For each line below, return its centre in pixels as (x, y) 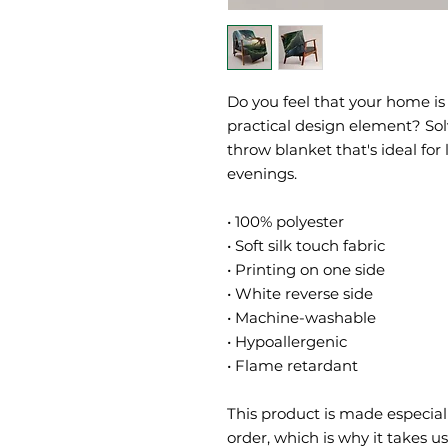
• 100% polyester (285, 221)
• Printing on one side (306, 269)
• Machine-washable (301, 317)
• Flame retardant (292, 365)
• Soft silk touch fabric (306, 245)
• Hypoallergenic (287, 341)
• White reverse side (300, 293)
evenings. (262, 173)
